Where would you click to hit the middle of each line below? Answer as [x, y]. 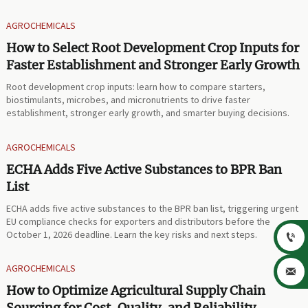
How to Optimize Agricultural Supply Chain [136, 290]
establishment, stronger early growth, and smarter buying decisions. [148, 113]
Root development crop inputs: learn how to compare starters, [136, 87]
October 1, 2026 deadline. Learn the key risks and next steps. [132, 234]
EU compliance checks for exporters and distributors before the [139, 221]
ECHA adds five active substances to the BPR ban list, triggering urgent [153, 208]
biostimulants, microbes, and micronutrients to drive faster [129, 100]
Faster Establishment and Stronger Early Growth [153, 65]
